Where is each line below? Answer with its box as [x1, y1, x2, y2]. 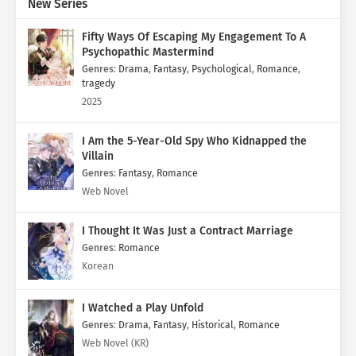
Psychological [192, 63, 252, 75]
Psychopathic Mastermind [82, 45, 214, 60]
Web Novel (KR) [82, 337, 149, 350]
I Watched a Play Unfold [82, 301, 203, 315]
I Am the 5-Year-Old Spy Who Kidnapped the [82, 134, 308, 149]
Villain [82, 149, 114, 164]
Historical [192, 319, 234, 331]
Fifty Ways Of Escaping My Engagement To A [82, 30, 306, 44]
